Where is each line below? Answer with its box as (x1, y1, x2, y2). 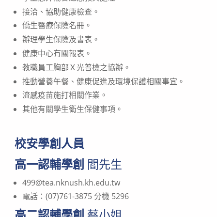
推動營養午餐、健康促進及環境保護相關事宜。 (22, 76, 185, 87)
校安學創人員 (15, 135, 84, 151)
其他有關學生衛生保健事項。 (22, 104, 123, 115)
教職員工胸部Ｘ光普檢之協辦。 (22, 62, 131, 73)
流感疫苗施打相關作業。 (22, 90, 108, 101)
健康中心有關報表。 (22, 48, 92, 59)
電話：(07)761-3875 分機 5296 (22, 191, 129, 202)
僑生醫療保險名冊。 (22, 20, 92, 31)
